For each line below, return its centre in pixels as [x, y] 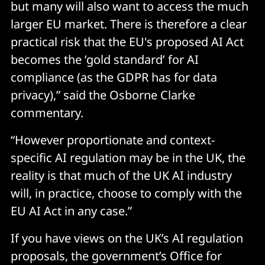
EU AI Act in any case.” [71, 211]
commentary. [47, 112]
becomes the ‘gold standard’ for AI [105, 59]
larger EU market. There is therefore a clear [129, 24]
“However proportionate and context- [113, 140]
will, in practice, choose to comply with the [126, 193]
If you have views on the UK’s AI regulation [127, 238]
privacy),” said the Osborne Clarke [103, 95]
